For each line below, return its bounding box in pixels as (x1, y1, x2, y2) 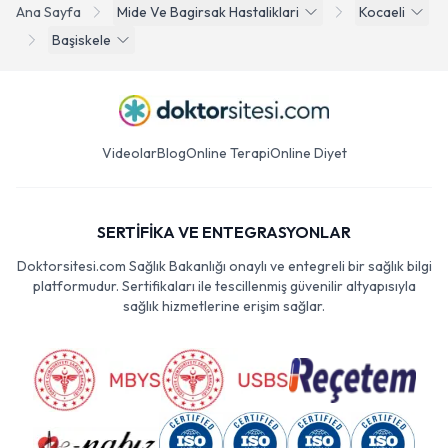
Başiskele (52, 42, 111, 60)
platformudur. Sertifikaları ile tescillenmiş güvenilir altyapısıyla (32, 288, 416, 306)
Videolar (101, 155, 157, 173)
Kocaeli (359, 14, 405, 32)
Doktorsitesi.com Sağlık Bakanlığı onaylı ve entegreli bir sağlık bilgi (16, 268, 432, 286)
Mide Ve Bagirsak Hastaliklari (117, 14, 299, 32)
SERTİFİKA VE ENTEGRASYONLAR (97, 233, 351, 253)
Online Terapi (185, 155, 270, 173)
